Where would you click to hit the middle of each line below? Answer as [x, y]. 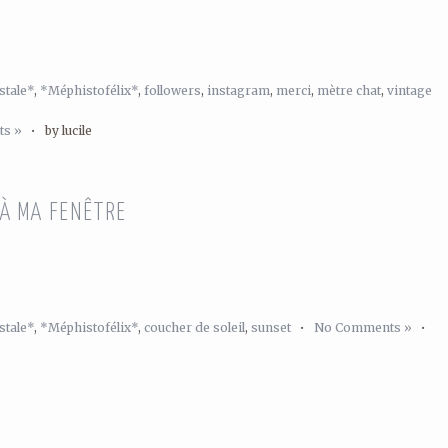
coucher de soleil [194, 327]
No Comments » [363, 327]
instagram [238, 90]
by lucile [68, 130]
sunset [271, 327]
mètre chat [349, 90]
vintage [409, 90]
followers [172, 90]
